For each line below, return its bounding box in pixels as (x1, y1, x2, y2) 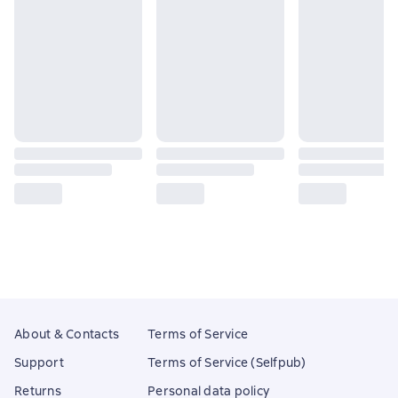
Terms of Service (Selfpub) (147, 354, 306, 370)
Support (14, 354, 64, 370)
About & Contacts (14, 326, 119, 342)
